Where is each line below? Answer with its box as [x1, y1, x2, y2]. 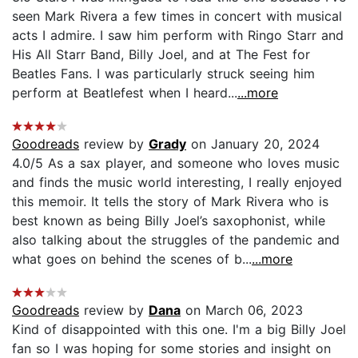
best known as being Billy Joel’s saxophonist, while [12, 212, 325, 229]
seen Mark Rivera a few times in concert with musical [12, 7, 342, 24]
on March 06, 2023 [181, 301, 303, 318]
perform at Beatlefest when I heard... [12, 84, 237, 101]
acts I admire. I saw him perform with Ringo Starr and [12, 26, 344, 43]
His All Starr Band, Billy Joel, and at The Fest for [12, 46, 310, 62]
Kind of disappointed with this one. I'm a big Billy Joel [12, 320, 346, 337]
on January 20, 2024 [186, 135, 320, 152]
